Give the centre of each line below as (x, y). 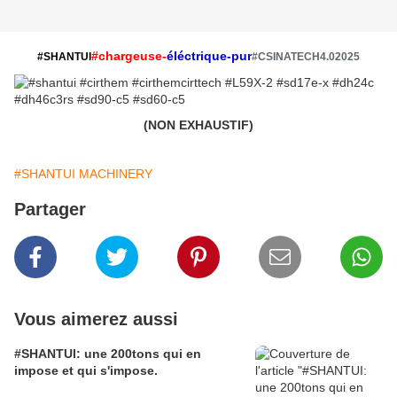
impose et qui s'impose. (86, 371)
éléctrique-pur (209, 56)
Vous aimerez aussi (96, 319)
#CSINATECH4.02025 (306, 57)
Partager (50, 210)
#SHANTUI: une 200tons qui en (108, 354)
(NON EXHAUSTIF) (198, 125)
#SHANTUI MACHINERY (83, 174)
